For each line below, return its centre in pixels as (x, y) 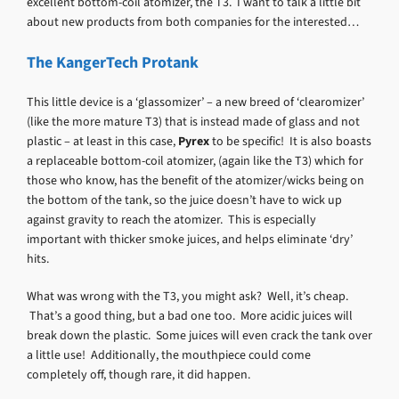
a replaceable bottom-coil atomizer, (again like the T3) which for (195, 161)
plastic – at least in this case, (102, 141)
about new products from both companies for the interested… (193, 22)
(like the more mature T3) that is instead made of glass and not (193, 122)
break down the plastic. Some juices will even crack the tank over (199, 335)
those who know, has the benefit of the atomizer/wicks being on (195, 180)
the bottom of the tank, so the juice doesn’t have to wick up (184, 200)
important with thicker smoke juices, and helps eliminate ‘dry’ (190, 239)
